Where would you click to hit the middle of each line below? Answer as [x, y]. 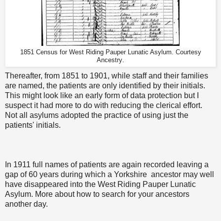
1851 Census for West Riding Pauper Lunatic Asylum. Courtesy [110, 52]
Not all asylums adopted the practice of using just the [97, 115]
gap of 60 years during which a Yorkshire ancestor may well [110, 174]
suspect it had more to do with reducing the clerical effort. [104, 105]
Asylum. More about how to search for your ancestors [97, 194]
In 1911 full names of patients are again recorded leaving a [107, 164]
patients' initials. [33, 125]
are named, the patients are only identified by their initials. [105, 85]
